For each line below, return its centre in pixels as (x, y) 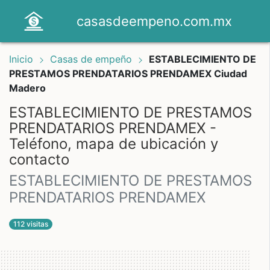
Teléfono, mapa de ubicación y (114, 144)
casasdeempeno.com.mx (154, 21)
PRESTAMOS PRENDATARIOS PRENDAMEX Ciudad (128, 74)
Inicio (21, 59)
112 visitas (31, 224)
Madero (27, 88)
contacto (39, 159)
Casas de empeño (93, 59)
